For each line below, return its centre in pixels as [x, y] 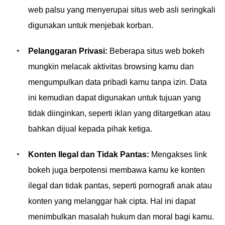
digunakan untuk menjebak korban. [91, 25]
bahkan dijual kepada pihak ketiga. [90, 129]
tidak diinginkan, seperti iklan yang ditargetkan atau [119, 113]
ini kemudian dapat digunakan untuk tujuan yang [115, 98]
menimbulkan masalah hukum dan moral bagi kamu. [121, 217]
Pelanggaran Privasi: [68, 51]
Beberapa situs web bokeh [156, 51]
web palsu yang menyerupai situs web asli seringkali [122, 10]
